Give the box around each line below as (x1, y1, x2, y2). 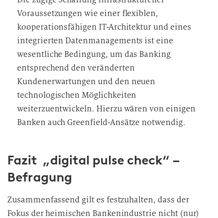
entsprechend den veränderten (17, 63, 135, 73)
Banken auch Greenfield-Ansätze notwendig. (17, 117, 185, 127)
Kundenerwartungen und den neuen (17, 76, 156, 87)
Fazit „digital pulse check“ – (7, 152, 180, 168)
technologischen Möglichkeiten (17, 90, 137, 100)
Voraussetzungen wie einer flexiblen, (17, 8, 159, 18)
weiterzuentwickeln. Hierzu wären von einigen (17, 104, 196, 114)
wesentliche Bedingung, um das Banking (17, 49, 171, 59)
